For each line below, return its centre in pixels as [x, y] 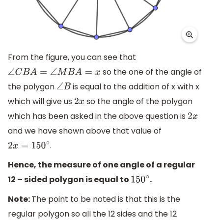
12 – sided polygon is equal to [69, 180]
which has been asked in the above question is [98, 116]
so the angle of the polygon [139, 101]
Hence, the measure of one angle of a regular [101, 165]
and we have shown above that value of [85, 131]
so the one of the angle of [151, 72]
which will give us [41, 101]
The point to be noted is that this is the [106, 199]
